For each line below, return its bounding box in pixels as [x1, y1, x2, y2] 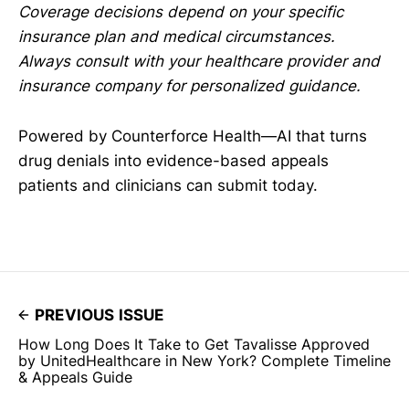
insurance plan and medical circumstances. [18, 27, 335, 47]
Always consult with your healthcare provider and [18, 52, 380, 71]
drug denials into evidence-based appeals [18, 151, 329, 170]
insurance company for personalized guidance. [18, 77, 361, 96]
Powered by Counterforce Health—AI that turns [18, 126, 367, 145]
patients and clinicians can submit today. [18, 175, 318, 194]
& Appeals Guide [18, 367, 132, 386]
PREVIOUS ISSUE [35, 305, 164, 324]
